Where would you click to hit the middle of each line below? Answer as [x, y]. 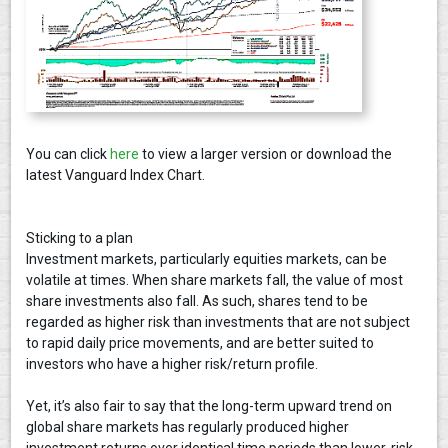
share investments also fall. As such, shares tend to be [197, 300]
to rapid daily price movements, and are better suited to [200, 342]
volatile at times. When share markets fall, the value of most [215, 279]
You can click [68, 153]
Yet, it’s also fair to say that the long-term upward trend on [209, 405]
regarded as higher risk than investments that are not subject [218, 321]
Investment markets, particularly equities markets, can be [207, 258]
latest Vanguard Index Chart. [116, 174]
